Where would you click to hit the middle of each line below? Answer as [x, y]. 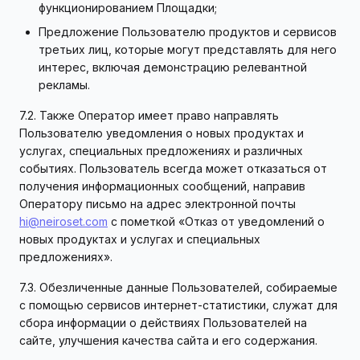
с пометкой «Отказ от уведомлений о [216, 221]
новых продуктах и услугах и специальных [140, 239]
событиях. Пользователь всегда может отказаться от [173, 168]
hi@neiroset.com [63, 221]
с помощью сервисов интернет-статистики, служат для [178, 305]
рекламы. [64, 85]
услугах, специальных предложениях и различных [161, 151]
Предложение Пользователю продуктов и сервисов [188, 32]
